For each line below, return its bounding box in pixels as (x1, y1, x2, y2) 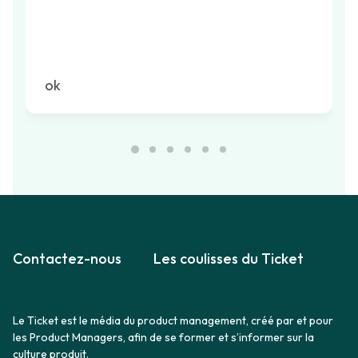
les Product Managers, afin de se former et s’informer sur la (13, 330, 314, 344)
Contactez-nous (13, 249, 121, 268)
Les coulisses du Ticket (153, 249, 304, 268)
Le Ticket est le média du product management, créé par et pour (13, 313, 333, 328)
